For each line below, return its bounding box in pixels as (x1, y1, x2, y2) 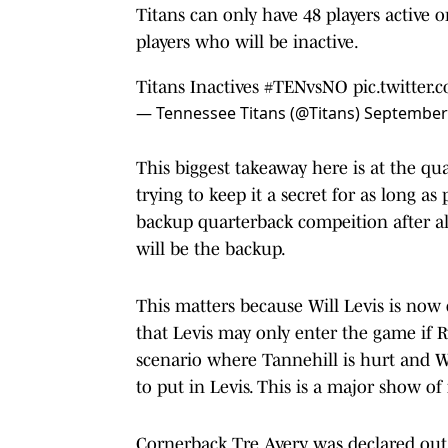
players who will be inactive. (136, 32, 359, 52)
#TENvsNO (264, 77, 348, 97)
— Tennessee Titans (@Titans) (136, 102, 364, 124)
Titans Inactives (136, 77, 264, 97)
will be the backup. (136, 239, 286, 259)
